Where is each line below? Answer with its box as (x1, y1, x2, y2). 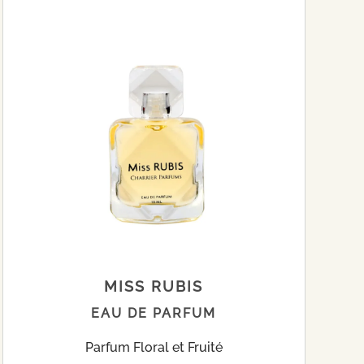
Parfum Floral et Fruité (84, 340, 223, 356)
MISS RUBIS (104, 278, 204, 296)
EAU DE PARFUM (91, 305, 217, 322)
